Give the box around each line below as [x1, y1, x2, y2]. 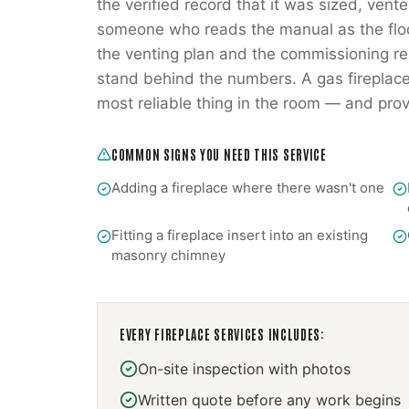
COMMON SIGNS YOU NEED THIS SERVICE [111, 146, 327, 163]
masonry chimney [111, 246, 225, 264]
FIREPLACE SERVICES [154, 326, 265, 342]
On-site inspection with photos [138, 360, 351, 378]
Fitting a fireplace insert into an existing [111, 226, 368, 244]
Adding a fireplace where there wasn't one [111, 179, 384, 196]
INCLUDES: [264, 326, 325, 342]
